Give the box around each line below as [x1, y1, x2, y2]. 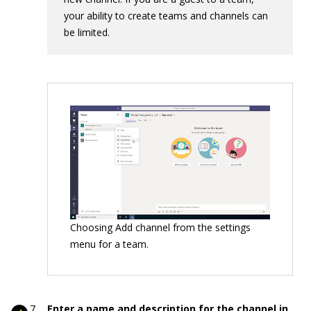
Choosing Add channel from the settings [70, 221, 251, 235]
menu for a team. [70, 237, 149, 251]
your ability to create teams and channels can [64, 9, 268, 23]
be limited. [64, 26, 110, 40]
